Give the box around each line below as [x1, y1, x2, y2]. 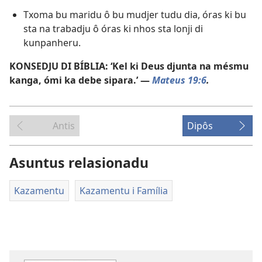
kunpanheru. [23, 36, 81, 49]
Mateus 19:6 [152, 73, 206, 87]
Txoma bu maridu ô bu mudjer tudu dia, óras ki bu [23, 8, 246, 21]
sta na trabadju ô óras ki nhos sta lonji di [23, 22, 203, 35]
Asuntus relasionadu [9, 153, 149, 172]
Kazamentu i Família [79, 184, 168, 197]
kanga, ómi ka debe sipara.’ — [9, 73, 150, 87]
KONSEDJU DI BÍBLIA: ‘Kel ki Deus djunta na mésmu [9, 59, 249, 73]
